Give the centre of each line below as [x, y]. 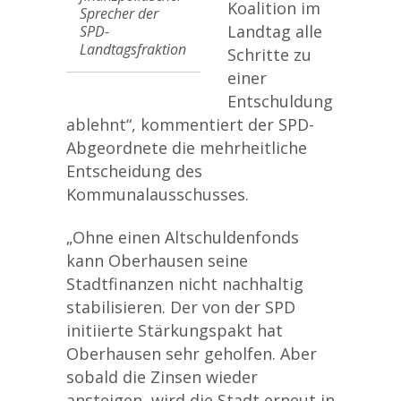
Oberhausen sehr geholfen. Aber [192, 354]
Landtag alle [275, 31]
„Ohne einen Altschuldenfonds [183, 237]
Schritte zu [269, 55]
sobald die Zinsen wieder [162, 377]
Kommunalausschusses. [158, 194]
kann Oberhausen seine [157, 260]
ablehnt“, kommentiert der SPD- [190, 124]
